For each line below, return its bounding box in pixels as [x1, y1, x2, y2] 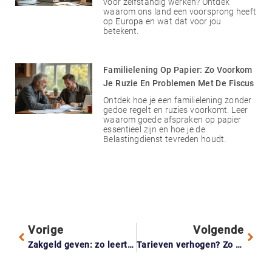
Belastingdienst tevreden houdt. [103, 134, 226, 144]
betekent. [103, 25, 139, 36]
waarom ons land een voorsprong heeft [103, 6, 256, 16]
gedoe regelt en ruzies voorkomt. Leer [103, 104, 248, 115]
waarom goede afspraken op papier [103, 114, 242, 124]
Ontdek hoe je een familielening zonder [103, 95, 252, 105]
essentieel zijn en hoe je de [103, 124, 205, 134]
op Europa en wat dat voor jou [103, 16, 222, 26]
